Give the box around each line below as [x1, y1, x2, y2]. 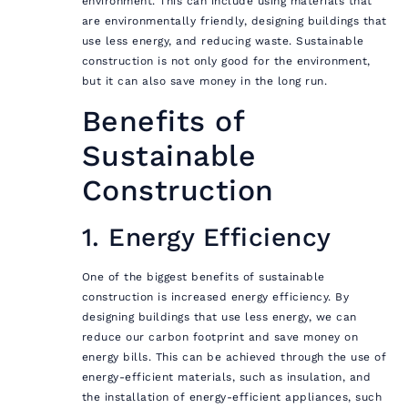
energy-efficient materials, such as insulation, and [81, 371, 372, 384]
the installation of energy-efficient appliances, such [81, 391, 382, 404]
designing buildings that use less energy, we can [81, 311, 357, 324]
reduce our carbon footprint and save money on [81, 331, 359, 344]
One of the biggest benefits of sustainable [81, 270, 325, 284]
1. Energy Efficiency [81, 222, 331, 253]
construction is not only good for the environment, [81, 54, 371, 67]
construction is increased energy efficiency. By [81, 291, 350, 304]
